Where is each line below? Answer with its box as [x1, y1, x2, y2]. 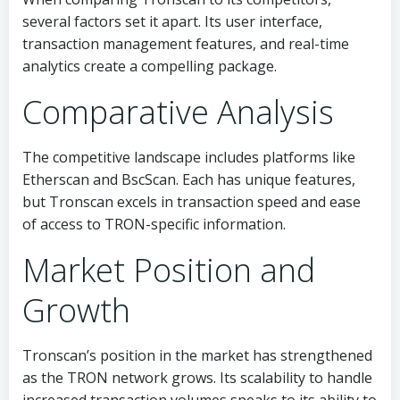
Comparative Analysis [22, 90, 334, 134]
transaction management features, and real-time [22, 34, 349, 54]
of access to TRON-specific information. [22, 214, 286, 234]
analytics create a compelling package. [22, 56, 277, 76]
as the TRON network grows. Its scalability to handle [22, 368, 372, 387]
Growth [22, 288, 130, 332]
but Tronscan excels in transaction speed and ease [22, 192, 361, 212]
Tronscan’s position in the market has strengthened [22, 346, 372, 365]
